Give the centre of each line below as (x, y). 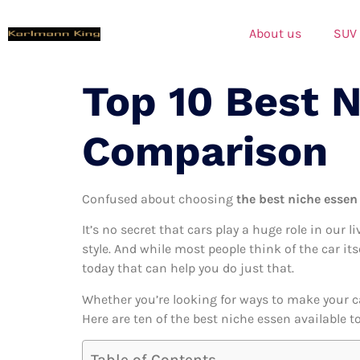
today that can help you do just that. (188, 268)
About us (275, 33)
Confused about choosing (159, 199)
